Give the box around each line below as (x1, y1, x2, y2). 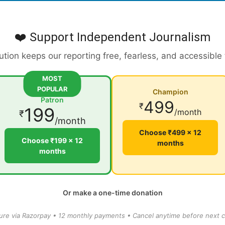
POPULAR (37, 85, 68, 93)
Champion (152, 87, 188, 96)
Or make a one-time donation (62, 188, 163, 197)
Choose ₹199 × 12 (22, 136, 83, 145)
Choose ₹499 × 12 (139, 128, 201, 137)
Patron (41, 95, 64, 104)
